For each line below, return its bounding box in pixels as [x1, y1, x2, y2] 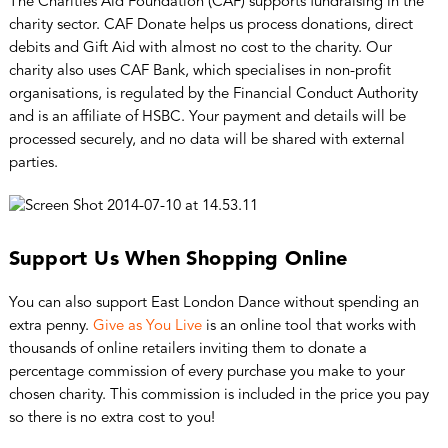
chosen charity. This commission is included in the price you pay [8, 387, 429, 403]
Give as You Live [92, 318, 202, 334]
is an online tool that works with [201, 318, 416, 334]
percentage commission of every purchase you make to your [8, 364, 405, 380]
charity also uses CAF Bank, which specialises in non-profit [8, 63, 391, 79]
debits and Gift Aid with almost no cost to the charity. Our [8, 40, 392, 56]
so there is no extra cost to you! [8, 410, 215, 426]
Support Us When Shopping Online [8, 249, 348, 270]
